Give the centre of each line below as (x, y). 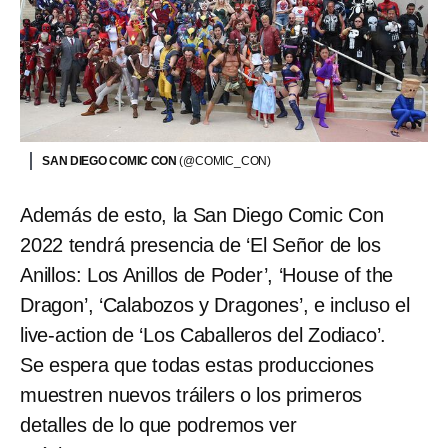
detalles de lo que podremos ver (158, 425)
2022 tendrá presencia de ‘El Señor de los (200, 245)
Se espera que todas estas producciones (197, 365)
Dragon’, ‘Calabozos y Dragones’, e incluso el (215, 305)
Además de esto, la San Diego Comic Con (202, 215)
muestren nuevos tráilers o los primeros (191, 395)
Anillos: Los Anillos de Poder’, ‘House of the (207, 275)
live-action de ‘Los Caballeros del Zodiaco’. (203, 335)
